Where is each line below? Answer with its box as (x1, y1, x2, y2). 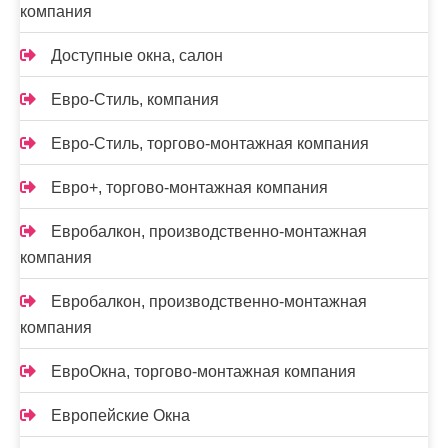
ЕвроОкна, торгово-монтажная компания (51, 363, 356, 380)
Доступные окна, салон (51, 47, 223, 64)
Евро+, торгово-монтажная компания (51, 179, 328, 196)
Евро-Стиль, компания (51, 91, 219, 108)
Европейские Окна (51, 407, 190, 424)
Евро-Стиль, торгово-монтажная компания (51, 135, 369, 152)
